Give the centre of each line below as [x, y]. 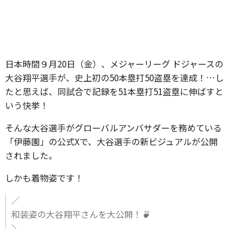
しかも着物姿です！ [44, 178]
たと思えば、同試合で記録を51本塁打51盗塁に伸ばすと [114, 91]
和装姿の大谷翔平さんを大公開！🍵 [81, 214]
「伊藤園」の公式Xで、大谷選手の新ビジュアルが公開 [111, 141]
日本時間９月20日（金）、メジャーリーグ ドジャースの [114, 64]
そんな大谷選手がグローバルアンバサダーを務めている [113, 128]
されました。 [31, 155]
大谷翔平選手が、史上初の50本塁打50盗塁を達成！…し [114, 77]
